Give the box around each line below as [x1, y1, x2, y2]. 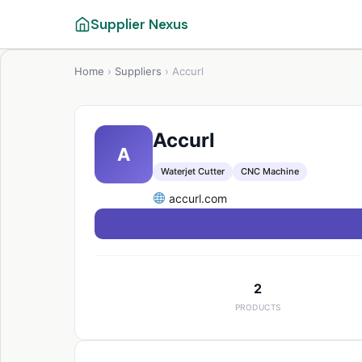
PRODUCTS [234, 302, 281, 312]
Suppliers [115, 65, 162, 78]
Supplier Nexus [90, 15, 188, 33]
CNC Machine [241, 166, 299, 177]
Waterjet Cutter [161, 166, 225, 177]
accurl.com [165, 192, 227, 205]
